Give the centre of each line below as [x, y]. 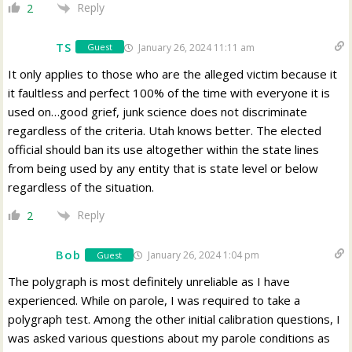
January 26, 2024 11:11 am [195, 47]
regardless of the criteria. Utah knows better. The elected [165, 130]
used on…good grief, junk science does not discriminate [158, 111]
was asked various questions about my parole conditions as [169, 338]
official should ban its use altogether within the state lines [164, 149]
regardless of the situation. [81, 187]
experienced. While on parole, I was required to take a [154, 301]
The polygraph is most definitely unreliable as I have [149, 282]
